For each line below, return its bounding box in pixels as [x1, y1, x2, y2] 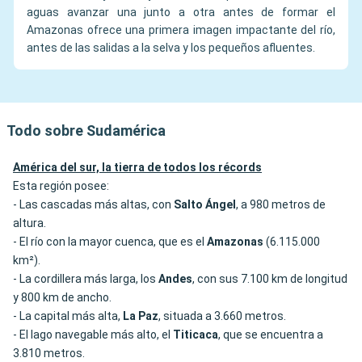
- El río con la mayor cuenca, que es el [13, 235, 207, 249]
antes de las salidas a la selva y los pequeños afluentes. [27, 41, 315, 55]
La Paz [123, 309, 158, 323]
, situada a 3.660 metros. [158, 309, 286, 323]
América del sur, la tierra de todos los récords [13, 161, 262, 175]
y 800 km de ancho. [13, 291, 112, 305]
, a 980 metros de [236, 198, 326, 212]
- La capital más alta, [13, 309, 123, 323]
